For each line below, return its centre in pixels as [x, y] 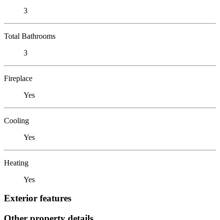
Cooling [16, 120]
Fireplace [18, 78]
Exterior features [38, 198]
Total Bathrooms [30, 36]
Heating [16, 163]
